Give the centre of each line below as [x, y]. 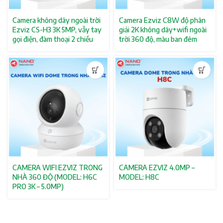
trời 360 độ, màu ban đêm [158, 39]
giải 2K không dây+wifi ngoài [163, 30]
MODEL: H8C [139, 177]
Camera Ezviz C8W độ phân [162, 20]
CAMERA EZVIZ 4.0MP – [157, 167]
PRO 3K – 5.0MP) [38, 186]
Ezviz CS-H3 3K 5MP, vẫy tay [57, 30]
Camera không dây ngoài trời [56, 20]
